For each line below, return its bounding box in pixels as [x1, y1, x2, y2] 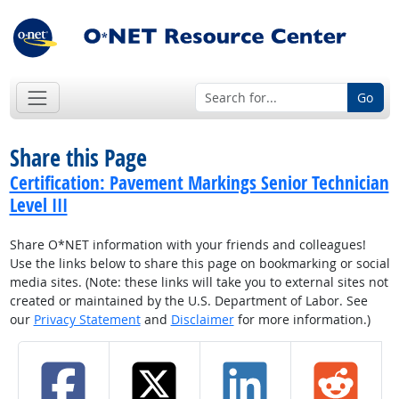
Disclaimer [170, 311, 234, 329]
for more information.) [233, 311, 370, 329]
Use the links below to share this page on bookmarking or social [9, 255, 390, 273]
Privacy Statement [33, 311, 141, 329]
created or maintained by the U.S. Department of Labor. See [9, 292, 368, 310]
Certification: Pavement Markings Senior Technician [9, 170, 389, 196]
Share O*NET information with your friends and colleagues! [9, 236, 366, 254]
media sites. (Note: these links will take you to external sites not [9, 273, 388, 291]
